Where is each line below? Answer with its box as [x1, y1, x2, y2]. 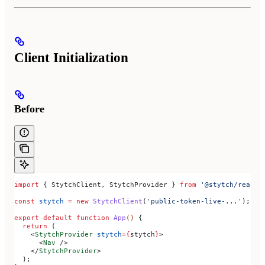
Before [14, 102, 44, 115]
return [14, 222, 47, 231]
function [72, 214, 109, 222]
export [14, 214, 39, 222]
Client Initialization [14, 50, 128, 65]
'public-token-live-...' [147, 197, 242, 206]
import [14, 180, 39, 189]
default [39, 214, 72, 222]
